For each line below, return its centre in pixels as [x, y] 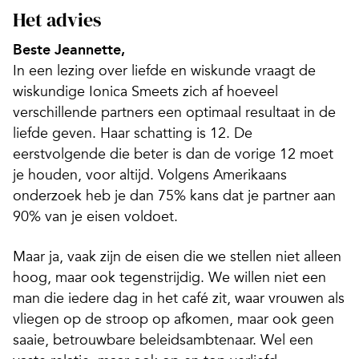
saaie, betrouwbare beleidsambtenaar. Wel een [163, 340]
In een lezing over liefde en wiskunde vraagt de [164, 71]
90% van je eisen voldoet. [95, 216]
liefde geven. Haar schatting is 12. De [133, 133]
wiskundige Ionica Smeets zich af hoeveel [145, 91]
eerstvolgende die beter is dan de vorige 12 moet [173, 154]
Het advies [57, 20]
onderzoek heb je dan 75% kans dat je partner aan [174, 196]
